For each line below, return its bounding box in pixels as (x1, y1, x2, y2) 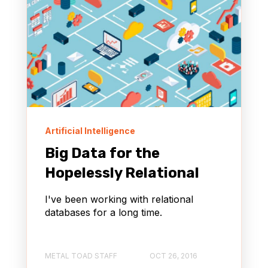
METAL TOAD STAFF (45, 251, 117, 261)
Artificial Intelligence (45, 125, 135, 136)
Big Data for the (45, 144, 160, 162)
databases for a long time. (45, 206, 162, 218)
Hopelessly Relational (45, 164, 199, 181)
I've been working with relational (45, 193, 193, 205)
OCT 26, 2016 (150, 251, 197, 261)
